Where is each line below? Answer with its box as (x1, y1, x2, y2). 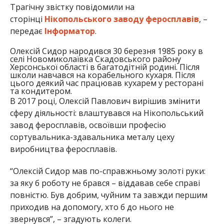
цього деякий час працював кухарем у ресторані (9, 77, 203, 89)
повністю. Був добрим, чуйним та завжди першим (9, 189, 207, 201)
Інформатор (44, 25, 95, 37)
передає (9, 25, 44, 37)
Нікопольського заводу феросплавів (44, 13, 199, 25)
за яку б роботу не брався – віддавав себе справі (9, 177, 200, 189)
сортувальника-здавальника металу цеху (9, 131, 174, 143)
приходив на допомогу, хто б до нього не (9, 201, 174, 213)
